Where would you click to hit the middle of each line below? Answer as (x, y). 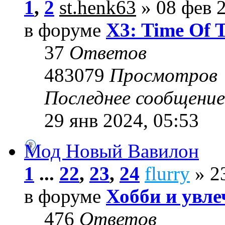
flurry (167, 174)
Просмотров (163, 75)
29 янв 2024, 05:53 (122, 121)
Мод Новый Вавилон (111, 151)
